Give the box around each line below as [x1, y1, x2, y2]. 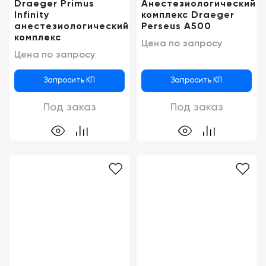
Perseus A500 [141, 22, 211, 32]
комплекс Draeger [141, 11, 235, 21]
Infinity [14, 11, 49, 21]
